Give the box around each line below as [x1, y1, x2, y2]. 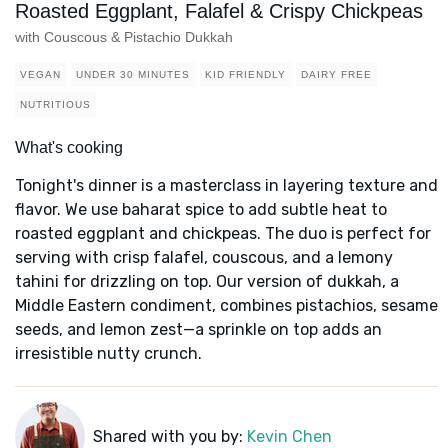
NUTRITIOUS [20, 99, 91, 111]
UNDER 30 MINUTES [76, 69, 190, 81]
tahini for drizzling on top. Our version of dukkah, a [15, 272, 399, 292]
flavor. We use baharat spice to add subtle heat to [15, 200, 387, 220]
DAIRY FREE [301, 69, 372, 81]
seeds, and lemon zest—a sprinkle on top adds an [15, 320, 382, 340]
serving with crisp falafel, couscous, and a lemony [15, 248, 393, 268]
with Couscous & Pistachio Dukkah [15, 29, 233, 46]
